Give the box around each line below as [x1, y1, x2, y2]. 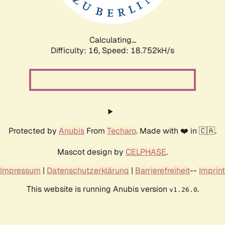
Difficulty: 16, [51, 45, 102, 56]
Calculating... [89, 34, 136, 45]
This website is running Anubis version [26, 183, 169, 194]
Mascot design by [57, 146, 126, 157]
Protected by [9, 125, 59, 136]
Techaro [107, 125, 136, 136]
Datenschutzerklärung [47, 165, 129, 176]
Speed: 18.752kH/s [102, 45, 174, 56]
